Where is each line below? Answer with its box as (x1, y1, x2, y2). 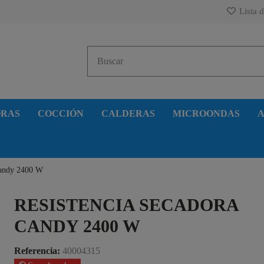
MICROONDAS (173, 108, 240, 118)
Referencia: (14, 245, 61, 256)
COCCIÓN (38, 108, 84, 118)
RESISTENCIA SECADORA (14, 194, 239, 214)
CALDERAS (101, 108, 155, 118)
